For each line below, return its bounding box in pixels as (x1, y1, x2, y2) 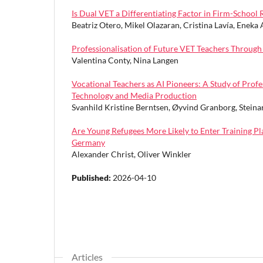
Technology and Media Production (72, 90, 197, 100)
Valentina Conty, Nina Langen (72, 55, 178, 65)
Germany (72, 137, 105, 147)
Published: (72, 172, 113, 183)
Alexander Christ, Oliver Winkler (72, 149, 191, 159)
